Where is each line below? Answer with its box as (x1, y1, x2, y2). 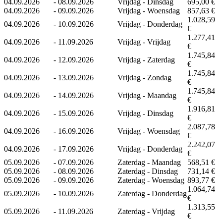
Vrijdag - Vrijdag (117, 37, 170, 46)
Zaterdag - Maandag (117, 158, 181, 166)
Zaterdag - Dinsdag (117, 166, 178, 175)
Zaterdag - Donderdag (117, 189, 187, 198)
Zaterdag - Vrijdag (117, 207, 175, 216)
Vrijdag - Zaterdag (117, 55, 175, 64)
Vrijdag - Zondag (117, 73, 171, 82)
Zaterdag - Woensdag (117, 175, 184, 184)
